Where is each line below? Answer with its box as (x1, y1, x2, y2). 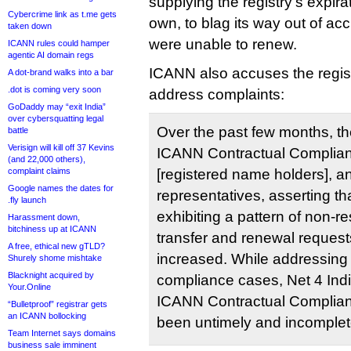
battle (8, 125, 28, 135)
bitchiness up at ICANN (8, 224, 96, 233)
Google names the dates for (8, 183, 114, 193)
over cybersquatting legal (8, 114, 103, 123)
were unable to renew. (149, 36, 297, 52)
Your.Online (8, 282, 51, 291)
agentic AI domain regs (8, 50, 94, 60)
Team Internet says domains (8, 328, 116, 338)
